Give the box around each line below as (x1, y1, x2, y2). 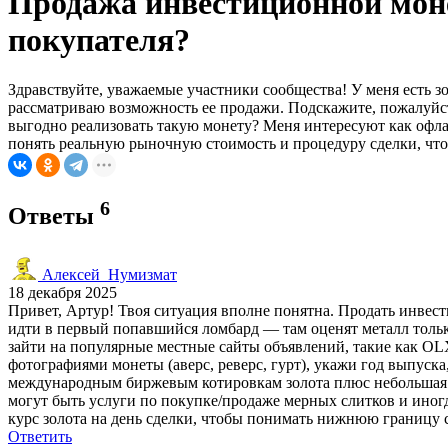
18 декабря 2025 (8, 283, 117, 301)
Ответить (8, 427, 72, 445)
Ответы (8, 202, 100, 229)
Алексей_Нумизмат (38, 265, 177, 283)
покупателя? (8, 22, 190, 59)
